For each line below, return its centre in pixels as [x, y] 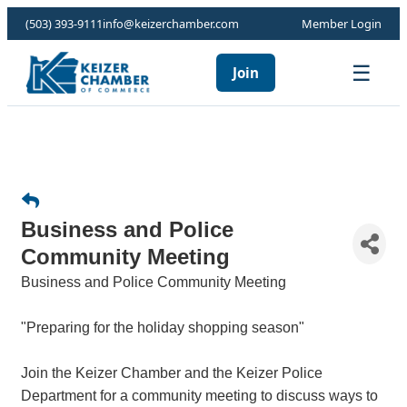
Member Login [342, 24]
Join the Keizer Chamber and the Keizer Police [172, 373]
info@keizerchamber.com [171, 24]
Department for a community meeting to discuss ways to [199, 396]
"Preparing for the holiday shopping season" [163, 328]
